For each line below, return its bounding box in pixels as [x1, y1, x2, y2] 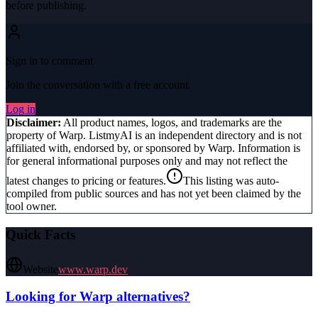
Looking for [6, 289, 79, 305]
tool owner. [6, 200, 57, 213]
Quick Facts [6, 226, 75, 242]
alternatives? [113, 289, 190, 305]
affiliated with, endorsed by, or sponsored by [6, 142, 208, 155]
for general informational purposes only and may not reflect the [6, 155, 287, 168]
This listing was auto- [183, 175, 279, 187]
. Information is [232, 142, 300, 155]
